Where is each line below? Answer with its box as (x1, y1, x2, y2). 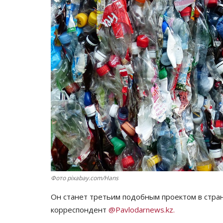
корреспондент (51, 205, 109, 215)
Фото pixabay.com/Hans (51, 174, 118, 183)
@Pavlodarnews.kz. (109, 205, 175, 215)
